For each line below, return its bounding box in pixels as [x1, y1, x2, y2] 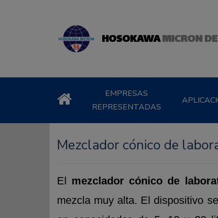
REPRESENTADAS [92, 102, 162, 113]
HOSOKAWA [102, 31, 161, 49]
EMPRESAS [105, 88, 148, 99]
